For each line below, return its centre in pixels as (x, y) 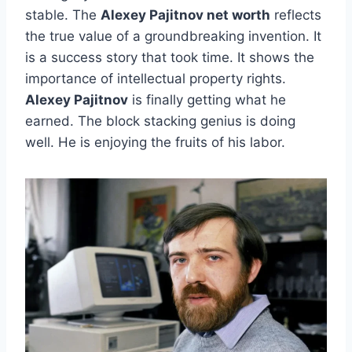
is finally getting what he (207, 100)
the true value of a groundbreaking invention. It (173, 37)
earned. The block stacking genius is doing (160, 121)
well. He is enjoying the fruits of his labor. (155, 143)
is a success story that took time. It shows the (170, 58)
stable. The (63, 15)
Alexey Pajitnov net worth (185, 15)
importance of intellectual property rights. (156, 79)
